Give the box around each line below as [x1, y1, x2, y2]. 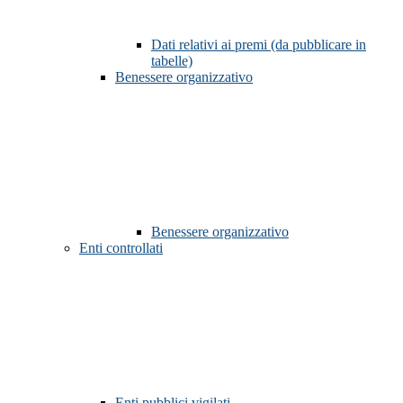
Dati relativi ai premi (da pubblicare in [151, 37, 366, 53]
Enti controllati [79, 240, 163, 256]
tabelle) [151, 53, 193, 69]
